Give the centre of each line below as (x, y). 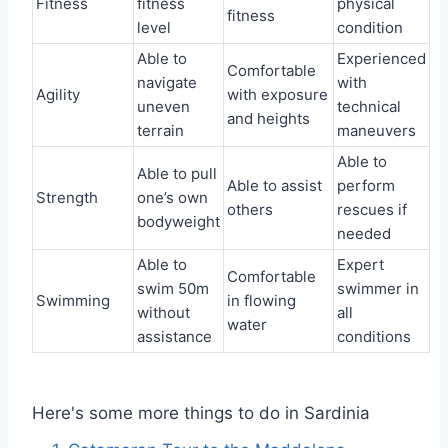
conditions (374, 336)
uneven (163, 106)
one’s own (172, 197)
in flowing (261, 300)
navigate (167, 82)
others (250, 209)
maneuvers (376, 130)
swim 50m (173, 288)
